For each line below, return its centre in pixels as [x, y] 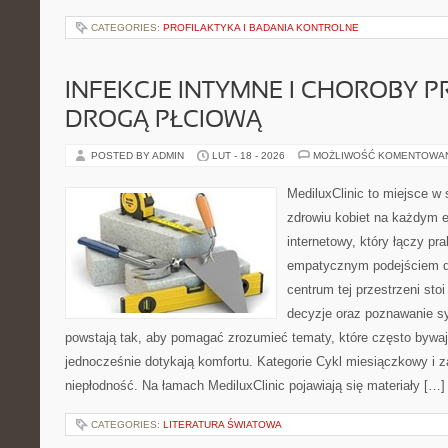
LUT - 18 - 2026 [248, 155]
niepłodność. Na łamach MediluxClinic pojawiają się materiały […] [255, 385]
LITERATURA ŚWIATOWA [222, 424]
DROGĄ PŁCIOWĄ [163, 121]
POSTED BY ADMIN [139, 155]
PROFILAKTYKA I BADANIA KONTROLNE [261, 27]
